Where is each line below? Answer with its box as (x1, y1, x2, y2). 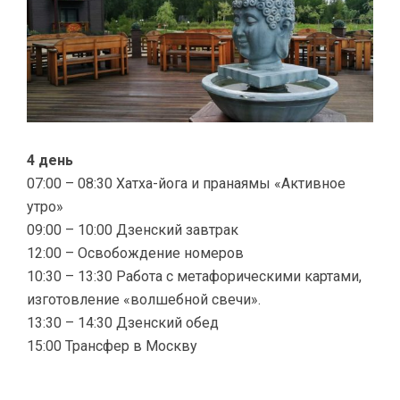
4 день (27, 151, 73, 169)
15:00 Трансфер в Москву (27, 337, 197, 354)
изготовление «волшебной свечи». (27, 290, 261, 308)
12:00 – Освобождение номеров (27, 244, 244, 262)
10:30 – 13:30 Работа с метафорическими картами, (27, 267, 362, 285)
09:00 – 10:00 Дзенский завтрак (27, 221, 238, 238)
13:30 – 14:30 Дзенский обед (27, 313, 219, 331)
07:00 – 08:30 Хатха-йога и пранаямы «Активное (27, 174, 346, 192)
